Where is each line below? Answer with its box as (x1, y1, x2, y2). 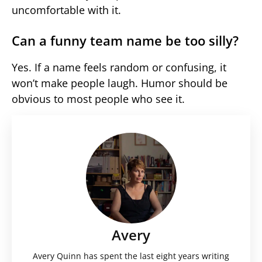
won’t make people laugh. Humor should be (12, 75, 227, 90)
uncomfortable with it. (12, 2, 121, 17)
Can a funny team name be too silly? (12, 31, 239, 49)
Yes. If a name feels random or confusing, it (12, 60, 226, 74)
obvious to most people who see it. (12, 91, 185, 106)
